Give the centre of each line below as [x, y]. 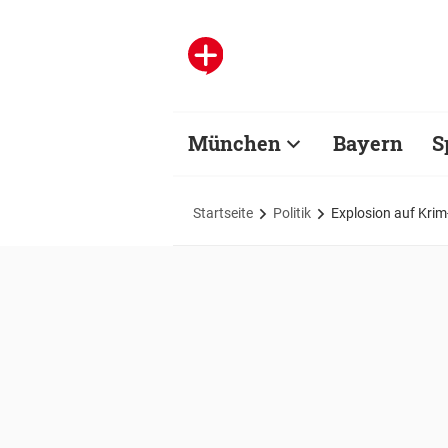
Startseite [223, 212]
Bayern [368, 143]
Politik [292, 212]
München [234, 143]
